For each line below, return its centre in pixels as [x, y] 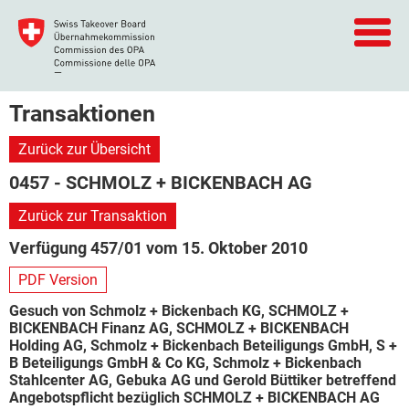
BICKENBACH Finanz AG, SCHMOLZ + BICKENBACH [179, 328]
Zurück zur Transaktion [93, 216]
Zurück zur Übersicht [84, 149]
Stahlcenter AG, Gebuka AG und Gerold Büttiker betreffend [203, 380]
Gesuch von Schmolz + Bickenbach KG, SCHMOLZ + [179, 311]
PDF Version [58, 280]
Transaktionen [82, 114]
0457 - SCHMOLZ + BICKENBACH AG [161, 183]
